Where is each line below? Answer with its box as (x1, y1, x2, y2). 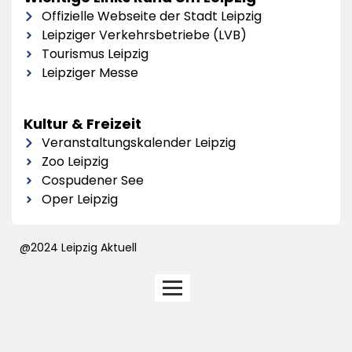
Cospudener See (41, 171, 144, 190)
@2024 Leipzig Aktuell (20, 240, 137, 256)
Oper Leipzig (41, 190, 118, 209)
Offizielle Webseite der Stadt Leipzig (41, 7, 262, 26)
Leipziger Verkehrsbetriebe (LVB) (41, 26, 247, 45)
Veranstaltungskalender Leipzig (41, 134, 236, 152)
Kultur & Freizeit (24, 114, 141, 134)
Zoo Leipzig (41, 152, 108, 171)
